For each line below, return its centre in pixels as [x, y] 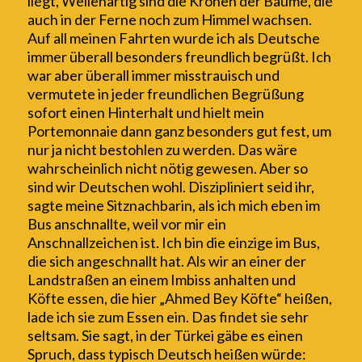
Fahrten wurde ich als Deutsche [218, 38]
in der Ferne [99, 20]
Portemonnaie [74, 131]
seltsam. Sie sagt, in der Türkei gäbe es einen [165, 336]
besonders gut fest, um [259, 131]
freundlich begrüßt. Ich [258, 57]
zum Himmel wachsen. [242, 20]
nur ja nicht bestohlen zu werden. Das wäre [162, 150]
